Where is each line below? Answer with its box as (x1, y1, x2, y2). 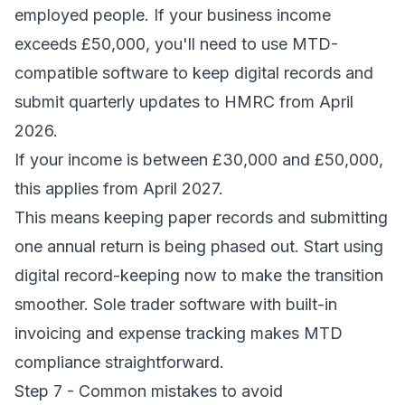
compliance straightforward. (14, 353, 224, 372)
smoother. (14, 295, 93, 314)
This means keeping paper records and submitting (14, 208, 388, 227)
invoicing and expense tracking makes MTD (14, 324, 343, 343)
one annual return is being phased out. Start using (14, 237, 383, 256)
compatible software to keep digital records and (14, 63, 373, 82)
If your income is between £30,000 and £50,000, (14, 150, 383, 169)
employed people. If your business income (14, 5, 331, 24)
